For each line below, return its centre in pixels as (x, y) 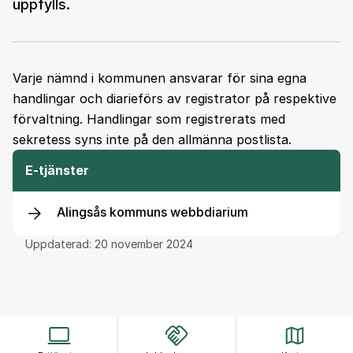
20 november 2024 (144, 244)
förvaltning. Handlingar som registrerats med (149, 119)
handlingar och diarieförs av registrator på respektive (175, 98)
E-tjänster (57, 170)
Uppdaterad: (60, 244)
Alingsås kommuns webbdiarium (152, 212)
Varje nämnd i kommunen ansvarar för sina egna (160, 78)
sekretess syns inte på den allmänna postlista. (152, 139)
